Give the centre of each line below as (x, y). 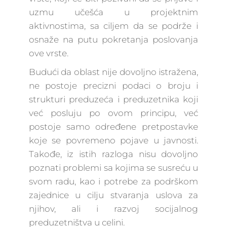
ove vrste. (48, 53)
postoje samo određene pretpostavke (113, 127)
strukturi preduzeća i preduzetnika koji (113, 99)
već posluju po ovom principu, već (113, 113)
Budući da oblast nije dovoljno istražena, (113, 72)
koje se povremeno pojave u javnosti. (113, 140)
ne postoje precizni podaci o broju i (113, 86)
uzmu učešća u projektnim (113, 12)
